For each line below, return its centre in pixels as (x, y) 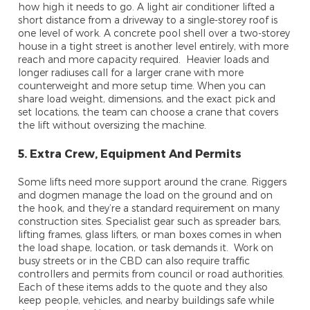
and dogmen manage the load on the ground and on (146, 195)
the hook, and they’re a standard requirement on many (149, 208)
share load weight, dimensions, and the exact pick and (147, 99)
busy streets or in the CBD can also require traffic (134, 261)
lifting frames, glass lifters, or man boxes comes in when (150, 235)
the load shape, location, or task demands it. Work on (146, 248)
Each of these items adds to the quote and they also (143, 287)
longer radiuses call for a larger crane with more (131, 73)
